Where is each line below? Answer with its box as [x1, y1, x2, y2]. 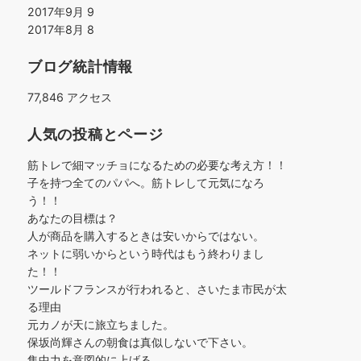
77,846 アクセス [27, 90, 112, 104]
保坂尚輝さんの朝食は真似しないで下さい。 [27, 335, 253, 349]
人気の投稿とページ [27, 127, 164, 143]
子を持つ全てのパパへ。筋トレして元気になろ [27, 176, 264, 189]
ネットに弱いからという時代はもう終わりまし [27, 247, 264, 260]
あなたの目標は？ [27, 211, 118, 225]
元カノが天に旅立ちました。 [27, 317, 174, 331]
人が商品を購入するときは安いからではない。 [27, 229, 264, 243]
